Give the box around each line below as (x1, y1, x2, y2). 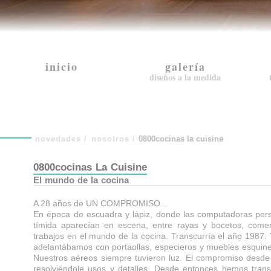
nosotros (91, 134, 129, 143)
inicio (45, 59, 78, 74)
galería (165, 59, 206, 74)
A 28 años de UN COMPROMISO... (33, 198, 168, 208)
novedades (35, 134, 81, 143)
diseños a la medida (149, 71, 221, 83)
